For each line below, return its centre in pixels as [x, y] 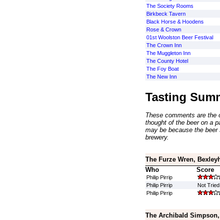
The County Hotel [167, 61]
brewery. [157, 137]
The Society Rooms [170, 6]
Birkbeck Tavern [166, 14]
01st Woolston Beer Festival [179, 37]
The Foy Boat [162, 69]
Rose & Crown [164, 29]
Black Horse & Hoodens [175, 22]
